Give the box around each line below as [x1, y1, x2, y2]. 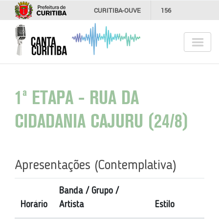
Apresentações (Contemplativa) [15, 159, 176, 173]
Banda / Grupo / [59, 186, 118, 196]
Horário [21, 200, 47, 210]
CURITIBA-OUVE [94, 6, 141, 15]
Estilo [155, 200, 175, 210]
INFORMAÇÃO [94, 25, 135, 34]
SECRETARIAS [155, 25, 197, 34]
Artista [59, 200, 84, 210]
